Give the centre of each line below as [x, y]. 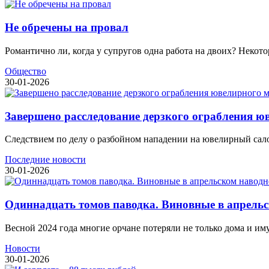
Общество [26, 71]
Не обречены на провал [67, 28]
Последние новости [45, 160]
